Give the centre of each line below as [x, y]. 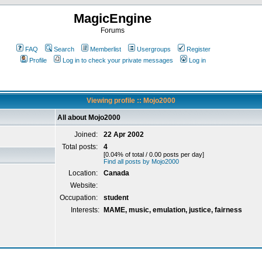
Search [64, 49]
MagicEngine [112, 18]
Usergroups [154, 49]
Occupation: [80, 198]
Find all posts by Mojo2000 [141, 161]
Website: [85, 185]
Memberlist [105, 49]
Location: [84, 173]
